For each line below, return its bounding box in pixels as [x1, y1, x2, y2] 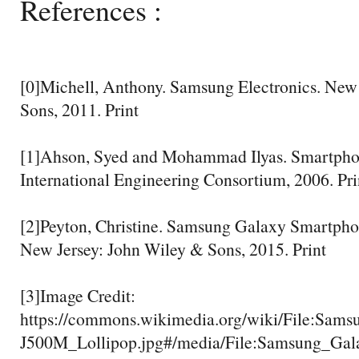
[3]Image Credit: [20, 283, 135, 307]
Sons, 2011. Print [20, 97, 139, 121]
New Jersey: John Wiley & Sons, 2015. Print [20, 236, 326, 260]
